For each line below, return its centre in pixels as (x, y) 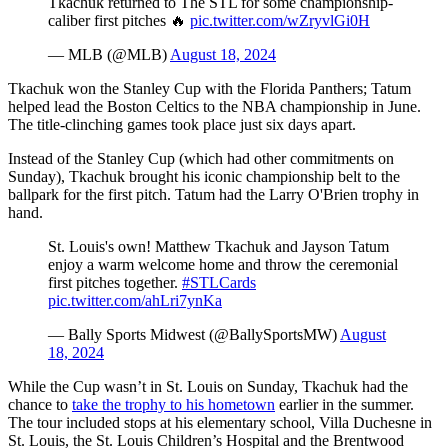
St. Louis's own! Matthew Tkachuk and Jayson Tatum (218, 246)
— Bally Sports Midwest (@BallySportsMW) (194, 334)
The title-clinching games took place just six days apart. (182, 124)
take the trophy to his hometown (173, 404)
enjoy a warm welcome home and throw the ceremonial (223, 264)
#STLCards (219, 282)
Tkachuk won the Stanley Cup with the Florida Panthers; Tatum (209, 88)
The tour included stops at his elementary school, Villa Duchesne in (220, 422)
